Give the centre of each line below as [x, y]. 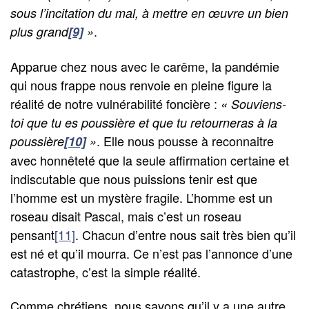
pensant [32, 234]
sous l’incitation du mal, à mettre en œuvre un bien [149, 13]
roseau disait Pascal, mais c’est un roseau [126, 216]
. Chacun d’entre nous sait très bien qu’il [186, 234]
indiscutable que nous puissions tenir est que [134, 178]
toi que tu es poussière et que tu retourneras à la [144, 122]
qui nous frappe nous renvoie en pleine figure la [141, 84]
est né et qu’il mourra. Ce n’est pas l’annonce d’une [151, 253]
